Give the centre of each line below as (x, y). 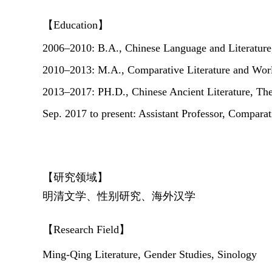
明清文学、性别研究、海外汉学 (119, 196)
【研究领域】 (75, 177)
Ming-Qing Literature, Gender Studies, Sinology (150, 254)
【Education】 (76, 25)
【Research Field (81, 229)
